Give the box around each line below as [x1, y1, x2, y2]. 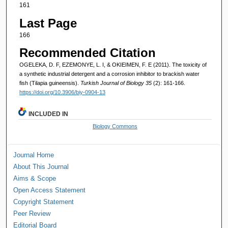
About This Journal [13, 162, 69, 170]
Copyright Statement [13, 197, 74, 206]
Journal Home [13, 151, 54, 159]
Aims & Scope [13, 174, 56, 182]
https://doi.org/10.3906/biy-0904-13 [19, 89, 105, 95]
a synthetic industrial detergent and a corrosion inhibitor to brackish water [19, 70, 199, 77]
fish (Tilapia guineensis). [19, 79, 80, 86]
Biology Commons [93, 123, 138, 129]
